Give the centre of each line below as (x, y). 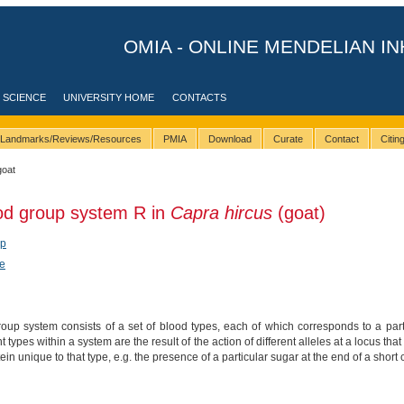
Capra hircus (221, 212)
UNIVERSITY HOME (109, 97)
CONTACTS (200, 97)
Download (230, 139)
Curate (288, 139)
